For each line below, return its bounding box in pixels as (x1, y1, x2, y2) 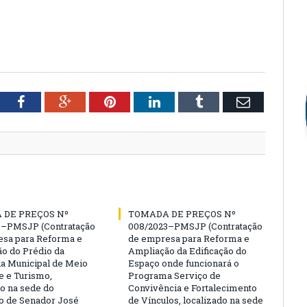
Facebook (23, 95, 77, 108)
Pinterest (114, 95, 164, 108)
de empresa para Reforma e (128, 232, 249, 245)
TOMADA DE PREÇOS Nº (128, 208, 236, 220)
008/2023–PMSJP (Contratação (128, 220, 262, 232)
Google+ (71, 95, 119, 108)
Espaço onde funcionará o (128, 257, 239, 269)
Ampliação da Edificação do (128, 245, 247, 257)
